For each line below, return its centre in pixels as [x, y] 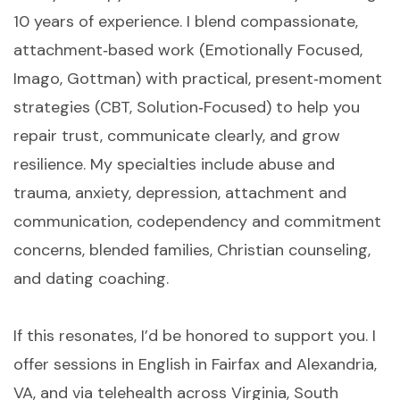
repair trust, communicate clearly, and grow [177, 136]
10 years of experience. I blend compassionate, [186, 22]
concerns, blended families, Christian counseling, [192, 250]
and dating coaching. [91, 279]
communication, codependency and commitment [197, 222]
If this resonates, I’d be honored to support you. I [195, 336]
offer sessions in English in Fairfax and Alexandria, [195, 365]
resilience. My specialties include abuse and [174, 165]
